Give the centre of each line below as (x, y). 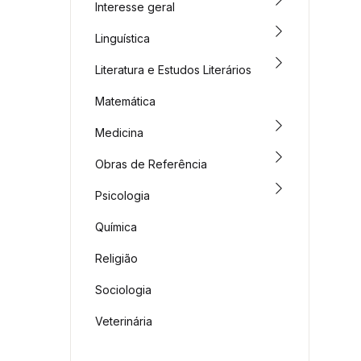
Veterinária (124, 321)
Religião (116, 258)
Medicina (119, 133)
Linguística (122, 38)
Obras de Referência (151, 164)
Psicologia (122, 195)
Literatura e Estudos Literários (173, 70)
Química (116, 227)
